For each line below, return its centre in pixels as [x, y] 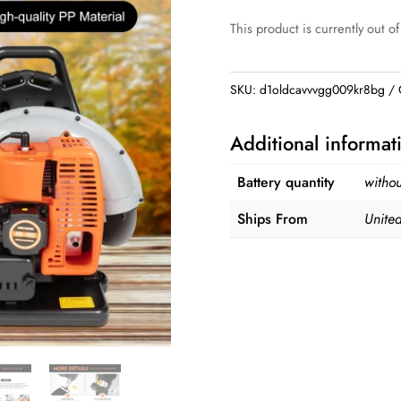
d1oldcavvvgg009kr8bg [323, 89]
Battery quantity [286, 182]
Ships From [273, 218]
